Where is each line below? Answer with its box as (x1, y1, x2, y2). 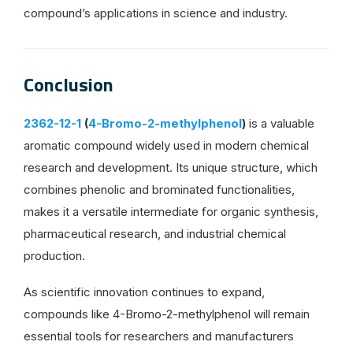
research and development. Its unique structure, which (24, 159, 318, 175)
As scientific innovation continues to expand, (24, 284, 265, 299)
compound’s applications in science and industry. (24, 5, 288, 20)
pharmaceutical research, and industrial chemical (24, 225, 286, 241)
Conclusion (24, 69, 113, 98)
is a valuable (246, 115, 314, 131)
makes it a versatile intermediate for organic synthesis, (24, 203, 318, 219)
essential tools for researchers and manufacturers (24, 328, 294, 344)
